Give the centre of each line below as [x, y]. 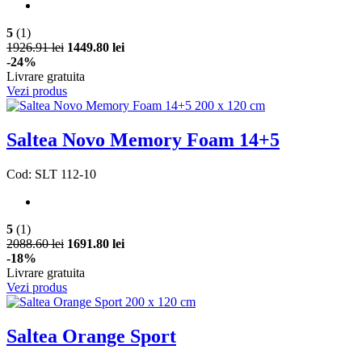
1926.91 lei [35, 47]
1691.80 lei [96, 243]
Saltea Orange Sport [91, 336]
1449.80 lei [96, 47]
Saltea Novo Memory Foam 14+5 [143, 139]
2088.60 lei [35, 243]
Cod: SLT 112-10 [51, 174]
